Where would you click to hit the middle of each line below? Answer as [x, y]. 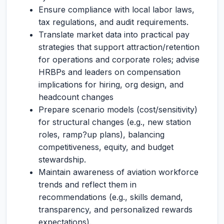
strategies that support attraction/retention [119, 47]
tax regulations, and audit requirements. [113, 22]
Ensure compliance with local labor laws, [116, 9]
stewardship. [62, 159]
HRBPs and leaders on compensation [109, 72]
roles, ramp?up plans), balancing [101, 134]
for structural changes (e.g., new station [115, 122]
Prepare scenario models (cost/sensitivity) [118, 109]
